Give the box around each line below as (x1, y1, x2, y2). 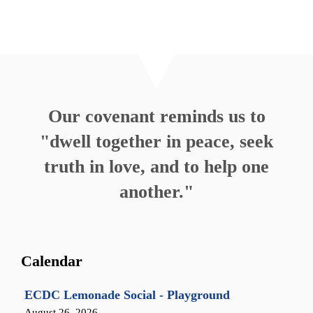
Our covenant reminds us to (48, 106, 265, 126)
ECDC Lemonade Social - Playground (24, 287, 231, 302)
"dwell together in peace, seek (40, 131, 273, 152)
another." (119, 182, 194, 202)
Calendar (21, 252, 82, 270)
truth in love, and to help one (44, 156, 269, 177)
